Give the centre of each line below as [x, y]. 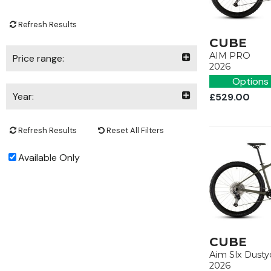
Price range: [38, 58]
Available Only [49, 158]
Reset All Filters [134, 130]
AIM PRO [230, 56]
